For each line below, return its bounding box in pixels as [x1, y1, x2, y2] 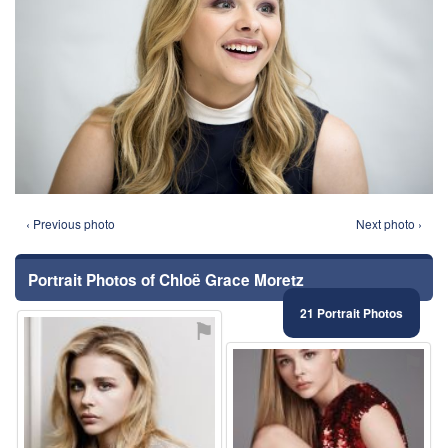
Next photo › [356, 214, 422, 232]
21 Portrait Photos [300, 303, 403, 322]
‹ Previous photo [26, 214, 115, 232]
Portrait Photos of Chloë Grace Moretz [28, 268, 304, 291]
